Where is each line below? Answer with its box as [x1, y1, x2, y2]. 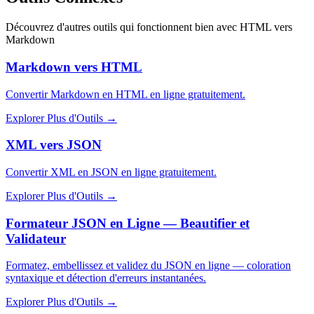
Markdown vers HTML [6, 59, 142, 74]
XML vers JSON [6, 137, 102, 153]
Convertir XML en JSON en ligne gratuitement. [6, 165, 217, 178]
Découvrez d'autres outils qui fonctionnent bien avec [6, 21, 237, 34]
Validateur [6, 231, 66, 246]
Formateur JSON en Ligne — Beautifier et [6, 215, 250, 231]
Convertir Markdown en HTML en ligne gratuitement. [6, 88, 245, 100]
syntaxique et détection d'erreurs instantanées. [6, 272, 206, 285]
